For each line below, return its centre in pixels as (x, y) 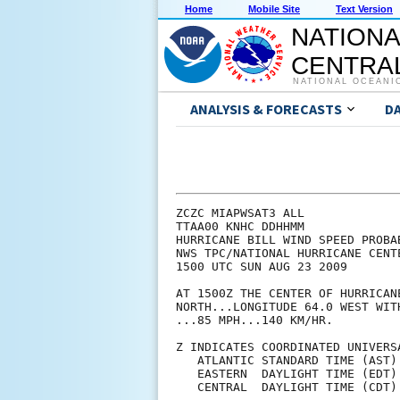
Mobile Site (274, 9)
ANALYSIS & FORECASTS (266, 109)
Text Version (364, 9)
